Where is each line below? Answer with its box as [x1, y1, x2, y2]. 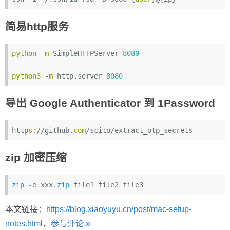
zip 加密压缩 [5, 151, 67, 164]
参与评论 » [51, 219, 90, 228]
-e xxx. [24, 180, 57, 189]
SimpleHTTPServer [49, 49, 123, 58]
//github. [36, 126, 74, 135]
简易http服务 [5, 20, 69, 32]
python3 [12, 72, 41, 81]
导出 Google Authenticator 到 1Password [5, 97, 215, 109]
